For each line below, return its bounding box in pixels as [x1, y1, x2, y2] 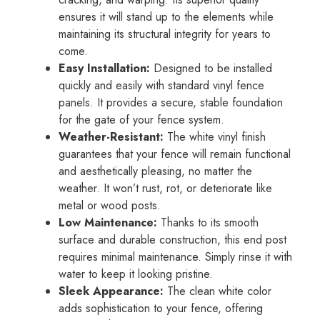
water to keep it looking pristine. [59, 266, 213, 283]
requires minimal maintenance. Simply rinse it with [59, 249, 292, 266]
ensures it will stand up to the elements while [59, 9, 274, 26]
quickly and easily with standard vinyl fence [59, 77, 264, 94]
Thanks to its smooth [157, 214, 259, 231]
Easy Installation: [59, 60, 150, 77]
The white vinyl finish [164, 129, 266, 146]
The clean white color [164, 283, 271, 300]
